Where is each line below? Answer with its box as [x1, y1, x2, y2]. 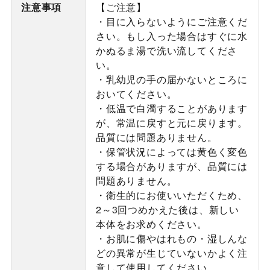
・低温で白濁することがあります [95, 101, 248, 116]
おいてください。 [95, 87, 177, 101]
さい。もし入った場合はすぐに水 [95, 29, 248, 43]
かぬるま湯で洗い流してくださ [95, 43, 238, 58]
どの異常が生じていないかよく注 [95, 246, 248, 260]
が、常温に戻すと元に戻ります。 [95, 116, 248, 130]
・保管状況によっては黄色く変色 [95, 145, 248, 159]
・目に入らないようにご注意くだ [95, 14, 248, 29]
